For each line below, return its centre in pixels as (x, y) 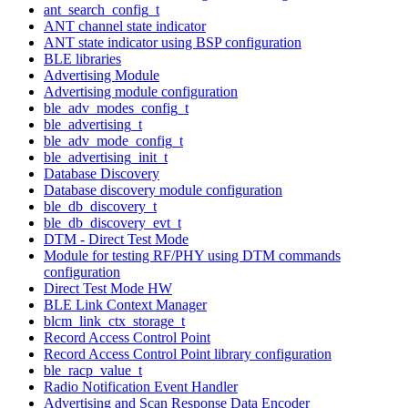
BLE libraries (82, 58)
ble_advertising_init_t (106, 157)
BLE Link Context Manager (125, 304)
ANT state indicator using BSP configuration (173, 42)
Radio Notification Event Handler (141, 386)
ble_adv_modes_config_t (116, 107)
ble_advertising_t (93, 124)
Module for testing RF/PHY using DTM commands (192, 255)
